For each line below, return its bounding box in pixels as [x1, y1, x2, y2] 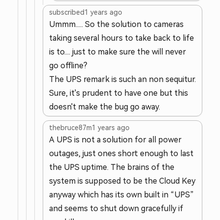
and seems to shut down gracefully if [49, 204, 183, 213]
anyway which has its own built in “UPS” [49, 191, 194, 199]
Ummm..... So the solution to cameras [49, 20, 184, 28]
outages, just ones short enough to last [49, 149, 193, 158]
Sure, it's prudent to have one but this [49, 89, 188, 97]
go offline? [49, 61, 87, 70]
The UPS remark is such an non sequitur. [49, 75, 196, 83]
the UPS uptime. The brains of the [49, 163, 174, 171]
